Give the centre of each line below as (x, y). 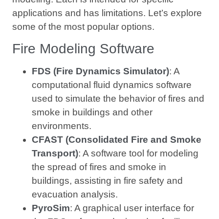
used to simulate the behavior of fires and (118, 99)
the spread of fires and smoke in (99, 167)
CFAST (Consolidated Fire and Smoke (117, 140)
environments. (62, 126)
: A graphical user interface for (132, 208)
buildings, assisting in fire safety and (107, 181)
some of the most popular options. (83, 26)
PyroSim (51, 208)
